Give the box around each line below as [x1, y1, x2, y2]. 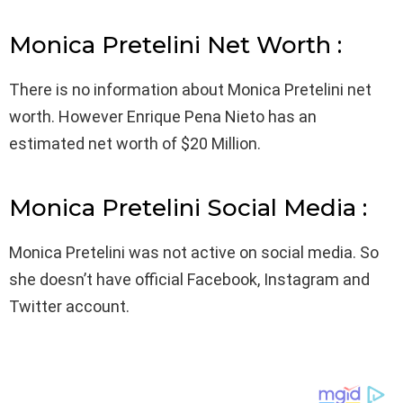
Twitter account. [9, 297, 130, 317]
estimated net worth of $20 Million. [9, 134, 261, 154]
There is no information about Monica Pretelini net [9, 80, 372, 100]
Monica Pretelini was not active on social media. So [9, 243, 379, 263]
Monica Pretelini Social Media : [9, 193, 367, 223]
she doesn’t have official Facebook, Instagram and [9, 270, 370, 290]
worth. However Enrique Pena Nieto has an [9, 107, 317, 127]
